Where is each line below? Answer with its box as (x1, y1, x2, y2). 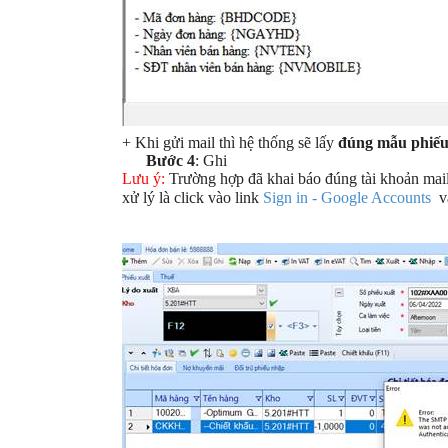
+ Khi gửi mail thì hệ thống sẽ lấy (122, 134, 338, 151)
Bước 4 (146, 152, 195, 169)
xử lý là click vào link (122, 189, 263, 206)
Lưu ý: (122, 170, 169, 187)
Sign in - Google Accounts (263, 189, 431, 206)
